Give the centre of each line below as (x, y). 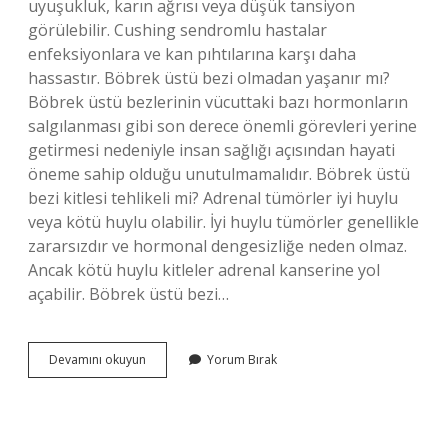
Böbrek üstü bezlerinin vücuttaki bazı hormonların (218, 102)
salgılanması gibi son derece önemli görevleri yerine (222, 126)
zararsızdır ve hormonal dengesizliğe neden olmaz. (217, 246)
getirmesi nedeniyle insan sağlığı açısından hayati (211, 150)
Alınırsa (166, 430)
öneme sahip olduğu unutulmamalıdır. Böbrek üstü (219, 174)
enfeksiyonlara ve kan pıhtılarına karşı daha (192, 54)
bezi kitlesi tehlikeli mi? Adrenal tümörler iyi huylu (213, 198)
